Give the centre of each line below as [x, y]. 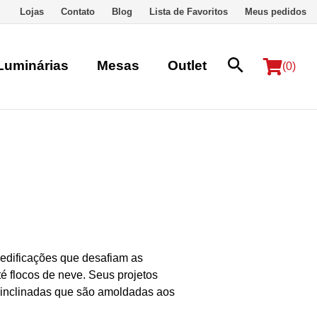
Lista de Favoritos [189, 12]
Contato [78, 12]
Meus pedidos [276, 12]
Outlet [187, 65]
